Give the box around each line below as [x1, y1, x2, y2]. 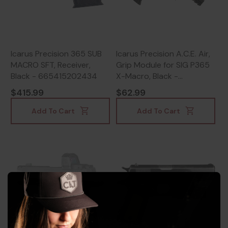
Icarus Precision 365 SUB [11, 48, 102, 59]
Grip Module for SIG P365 [116, 59, 210, 70]
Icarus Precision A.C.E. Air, [116, 48, 210, 59]
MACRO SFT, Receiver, [11, 59, 91, 70]
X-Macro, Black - [116, 70, 178, 81]
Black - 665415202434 [11, 70, 97, 81]
